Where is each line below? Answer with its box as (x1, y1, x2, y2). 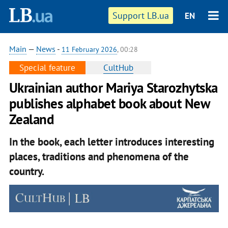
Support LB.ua (112, 10, 169, 21)
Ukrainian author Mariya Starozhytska (9, 79, 218, 96)
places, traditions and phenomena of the (9, 149, 189, 163)
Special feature (19, 62, 75, 73)
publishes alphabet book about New (9, 95, 210, 112)
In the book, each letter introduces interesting (9, 134, 214, 149)
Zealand (9, 110, 54, 128)
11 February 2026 (61, 45, 117, 54)
